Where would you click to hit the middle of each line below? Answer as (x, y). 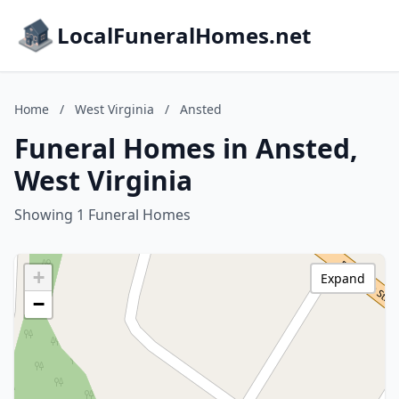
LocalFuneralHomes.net (184, 35)
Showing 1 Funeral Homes (102, 215)
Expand (343, 278)
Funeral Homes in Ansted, (186, 148)
